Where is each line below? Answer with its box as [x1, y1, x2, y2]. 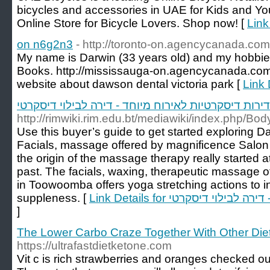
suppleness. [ [17, 192, 89, 204]
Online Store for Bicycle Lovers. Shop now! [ [17, 17, 247, 30]
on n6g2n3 [17, 38, 73, 51]
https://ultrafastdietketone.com [17, 239, 172, 252]
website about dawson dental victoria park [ [17, 78, 243, 90]
